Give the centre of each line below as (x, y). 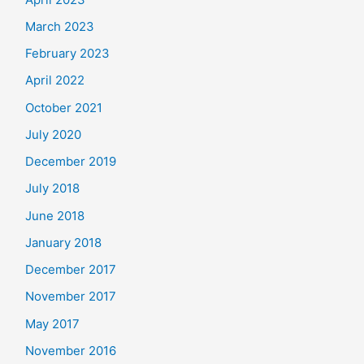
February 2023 (67, 53)
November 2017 (71, 297)
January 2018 (63, 242)
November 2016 (71, 350)
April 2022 (55, 80)
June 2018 (55, 215)
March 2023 (60, 26)
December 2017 (71, 269)
